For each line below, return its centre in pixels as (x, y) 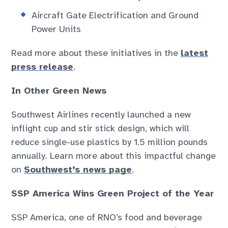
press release (42, 67)
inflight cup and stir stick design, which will (101, 129)
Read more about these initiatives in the (96, 53)
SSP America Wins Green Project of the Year (113, 194)
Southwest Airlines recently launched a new (101, 115)
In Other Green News (59, 91)
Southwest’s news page (78, 170)
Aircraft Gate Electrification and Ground (115, 16)
